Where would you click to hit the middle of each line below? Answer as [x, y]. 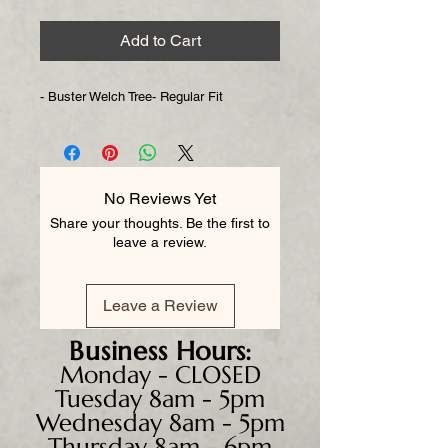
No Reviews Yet [160, 199]
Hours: [209, 351]
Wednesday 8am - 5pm [160, 423]
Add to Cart [160, 41]
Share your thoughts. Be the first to [160, 223]
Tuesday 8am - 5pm [160, 399]
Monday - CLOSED [160, 375]
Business [118, 351]
